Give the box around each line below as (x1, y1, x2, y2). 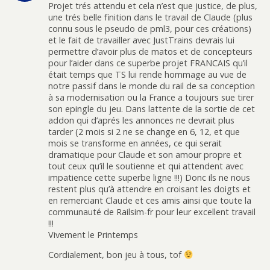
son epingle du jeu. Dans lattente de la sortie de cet (48, 102, 255, 115)
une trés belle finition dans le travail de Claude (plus (48, 11, 253, 23)
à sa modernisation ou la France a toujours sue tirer (48, 91, 254, 103)
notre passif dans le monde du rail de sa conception (48, 80, 255, 92)
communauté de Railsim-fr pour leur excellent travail (48, 206, 256, 218)
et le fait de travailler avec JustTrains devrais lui (48, 34, 234, 46)
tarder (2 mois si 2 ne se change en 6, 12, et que (48, 125, 240, 137)
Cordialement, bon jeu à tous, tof (48, 249, 184, 261)
